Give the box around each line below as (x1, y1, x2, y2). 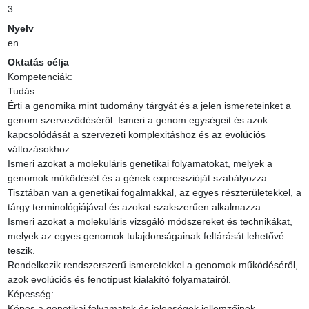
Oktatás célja (7, 57, 69, 68)
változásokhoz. (7, 143, 72, 155)
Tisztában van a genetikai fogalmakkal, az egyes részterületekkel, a (7, 187, 301, 199)
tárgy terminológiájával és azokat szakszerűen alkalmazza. (7, 201, 263, 213)
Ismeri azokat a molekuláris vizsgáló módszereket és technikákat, (7, 216, 292, 228)
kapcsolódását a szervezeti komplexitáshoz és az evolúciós (7, 129, 266, 141)
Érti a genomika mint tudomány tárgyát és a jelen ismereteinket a (7, 100, 291, 112)
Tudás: (7, 86, 37, 97)
